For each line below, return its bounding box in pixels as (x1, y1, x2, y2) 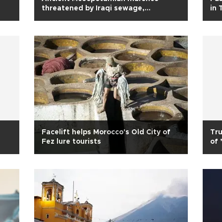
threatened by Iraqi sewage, (42, 5, 145, 12)
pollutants (42, 14, 79, 21)
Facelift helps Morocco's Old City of (42, 129, 170, 136)
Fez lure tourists (42, 138, 101, 145)
